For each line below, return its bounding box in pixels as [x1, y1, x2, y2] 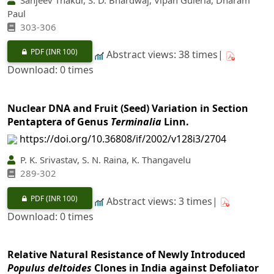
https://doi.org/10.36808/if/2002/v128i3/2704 [20, 131, 226, 146]
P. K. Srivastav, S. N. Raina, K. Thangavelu [18, 154, 191, 166]
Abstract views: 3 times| [104, 194, 220, 208]
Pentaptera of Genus [7, 114, 111, 128]
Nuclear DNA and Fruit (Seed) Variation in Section [7, 101, 248, 115]
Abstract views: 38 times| [104, 48, 226, 62]
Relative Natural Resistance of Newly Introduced [7, 248, 245, 262]
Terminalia [111, 114, 161, 128]
